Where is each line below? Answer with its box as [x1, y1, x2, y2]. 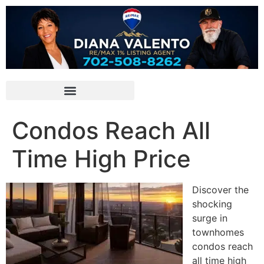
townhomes [192, 226, 244, 238]
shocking [192, 198, 232, 210]
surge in [192, 212, 227, 224]
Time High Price [12, 144, 191, 173]
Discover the [192, 184, 249, 196]
